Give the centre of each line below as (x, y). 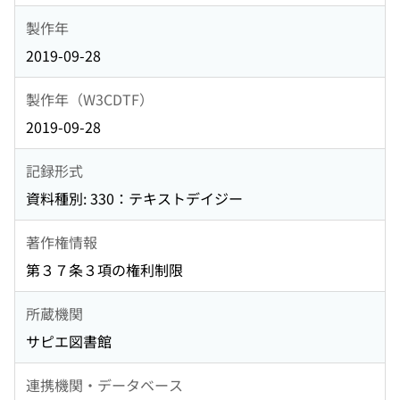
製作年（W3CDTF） (90, 99)
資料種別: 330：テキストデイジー (134, 199)
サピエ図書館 (69, 342)
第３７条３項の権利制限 (104, 270)
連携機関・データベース (104, 384)
